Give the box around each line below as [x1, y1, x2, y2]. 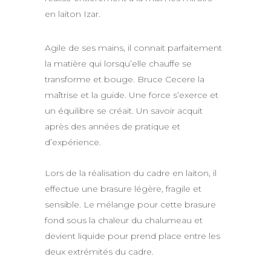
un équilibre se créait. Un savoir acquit [45, 105, 203, 116]
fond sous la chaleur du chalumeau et [45, 215, 203, 226]
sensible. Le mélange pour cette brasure [45, 199, 216, 210]
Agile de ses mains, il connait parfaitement [45, 42, 222, 53]
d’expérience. [45, 137, 101, 148]
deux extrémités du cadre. [45, 246, 154, 257]
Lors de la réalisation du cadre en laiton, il [45, 168, 217, 178]
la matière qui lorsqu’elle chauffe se [45, 58, 192, 69]
